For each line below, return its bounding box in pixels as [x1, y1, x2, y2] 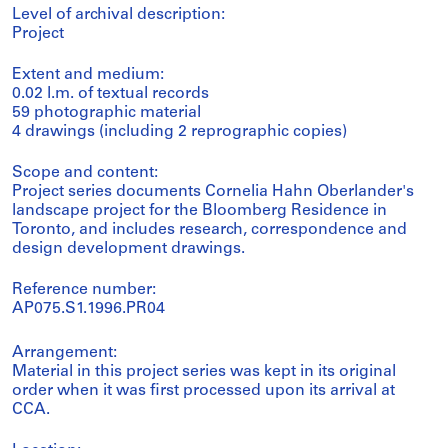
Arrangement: [12, 345, 117, 361]
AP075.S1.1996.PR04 [12, 301, 165, 317]
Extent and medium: [12, 67, 164, 83]
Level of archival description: [12, 7, 225, 23]
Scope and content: [12, 165, 158, 181]
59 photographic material [12, 105, 201, 121]
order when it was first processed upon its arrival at [12, 383, 395, 399]
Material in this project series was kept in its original [12, 364, 396, 380]
